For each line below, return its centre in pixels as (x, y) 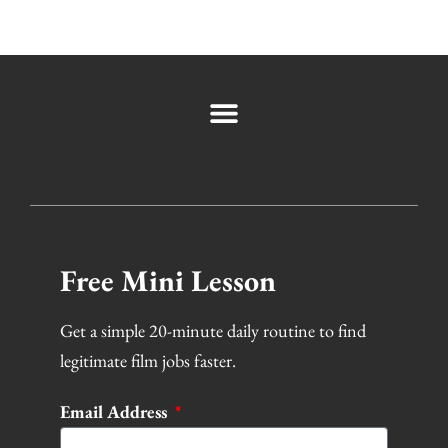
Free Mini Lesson (168, 281)
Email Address (115, 412)
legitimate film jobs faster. (148, 361)
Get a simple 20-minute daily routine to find (213, 331)
